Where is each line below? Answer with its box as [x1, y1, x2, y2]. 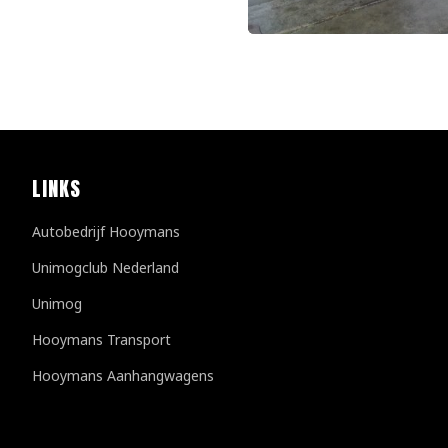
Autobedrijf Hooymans [32, 222, 180, 241]
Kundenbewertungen [32, 407, 246, 434]
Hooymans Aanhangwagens [32, 366, 214, 385]
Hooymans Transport [32, 330, 171, 349]
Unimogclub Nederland [32, 258, 179, 277]
